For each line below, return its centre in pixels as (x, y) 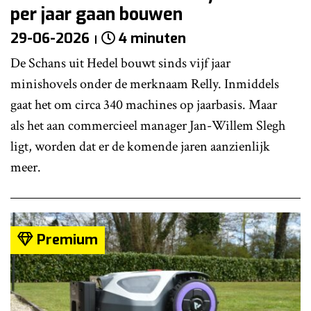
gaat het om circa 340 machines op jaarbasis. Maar (144, 105)
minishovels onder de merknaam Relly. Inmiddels (145, 84)
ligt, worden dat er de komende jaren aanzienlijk (140, 147)
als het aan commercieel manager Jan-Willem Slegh (148, 126)
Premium (66, 240)
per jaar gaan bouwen (96, 15)
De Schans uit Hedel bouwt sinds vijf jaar (120, 64)
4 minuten (152, 39)
